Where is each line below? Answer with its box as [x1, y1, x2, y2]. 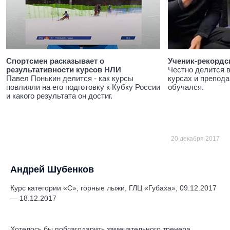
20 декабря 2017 [171, 135, 220, 142]
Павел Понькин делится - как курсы [6, 74, 133, 83]
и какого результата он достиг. [6, 91, 112, 100]
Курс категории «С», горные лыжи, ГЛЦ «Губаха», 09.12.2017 [10, 184, 217, 192]
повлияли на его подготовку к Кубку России [6, 83, 160, 91]
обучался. [168, 83, 204, 91]
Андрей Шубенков [10, 164, 94, 175]
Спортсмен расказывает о [6, 56, 104, 65]
